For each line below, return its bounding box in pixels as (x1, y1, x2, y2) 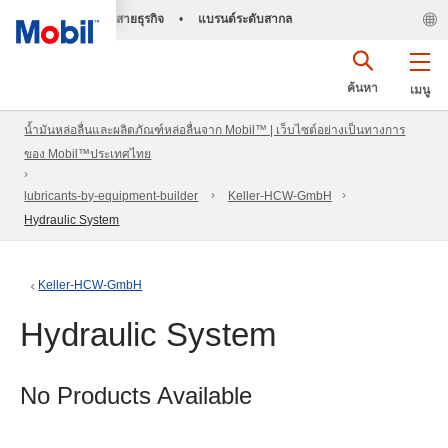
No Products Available (20, 382, 252, 409)
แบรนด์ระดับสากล (197, 12, 292, 26)
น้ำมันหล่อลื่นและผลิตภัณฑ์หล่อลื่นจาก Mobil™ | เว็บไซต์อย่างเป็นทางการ (24, 123, 406, 138)
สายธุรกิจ (115, 12, 164, 26)
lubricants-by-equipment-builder (24, 189, 199, 204)
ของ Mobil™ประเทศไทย (24, 147, 152, 162)
